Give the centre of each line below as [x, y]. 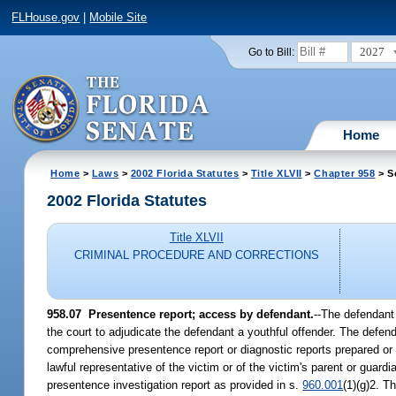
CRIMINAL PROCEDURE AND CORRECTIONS [196, 255]
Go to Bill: [271, 52]
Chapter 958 [345, 173]
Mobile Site [118, 18]
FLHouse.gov [46, 18]
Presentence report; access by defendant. [198, 314]
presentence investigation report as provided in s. [175, 385]
